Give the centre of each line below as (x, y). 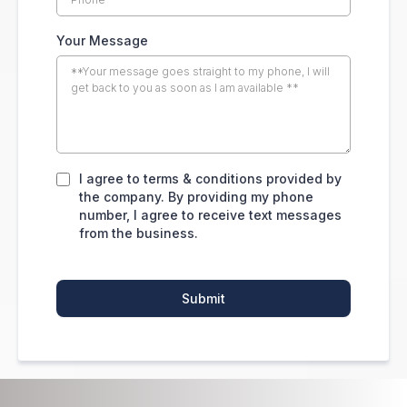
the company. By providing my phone (196, 196)
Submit (203, 298)
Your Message (102, 40)
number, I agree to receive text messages (210, 214)
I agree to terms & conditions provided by (210, 178)
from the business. (139, 233)
